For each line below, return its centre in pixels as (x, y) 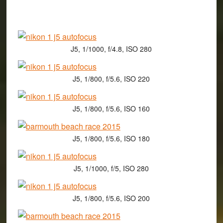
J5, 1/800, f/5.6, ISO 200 (111, 198)
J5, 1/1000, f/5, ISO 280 (111, 168)
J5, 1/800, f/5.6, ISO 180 (111, 139)
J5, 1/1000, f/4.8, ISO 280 (111, 49)
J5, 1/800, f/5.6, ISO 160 (111, 109)
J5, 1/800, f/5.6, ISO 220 (111, 79)
